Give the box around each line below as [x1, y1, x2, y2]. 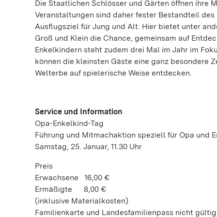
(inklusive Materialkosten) [35, 196, 128, 205]
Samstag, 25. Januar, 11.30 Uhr [35, 142, 142, 151]
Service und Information [35, 107, 124, 116]
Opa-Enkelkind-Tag [35, 119, 104, 128]
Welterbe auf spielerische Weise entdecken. [35, 68, 194, 77]
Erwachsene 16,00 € [35, 173, 109, 182]
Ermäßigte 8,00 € [35, 185, 106, 194]
